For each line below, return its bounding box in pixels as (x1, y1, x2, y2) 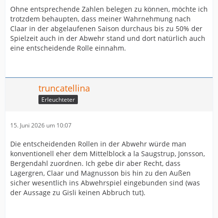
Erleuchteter (41, 95, 75, 104)
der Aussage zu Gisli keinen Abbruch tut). (10, 188, 145, 197)
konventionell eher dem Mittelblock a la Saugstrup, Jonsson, (10, 149, 205, 158)
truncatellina (38, 82, 90, 94)
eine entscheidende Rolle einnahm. (10, 43, 126, 53)
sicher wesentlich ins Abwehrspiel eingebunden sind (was (10, 178, 200, 187)
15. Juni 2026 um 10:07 (10, 121, 72, 129)
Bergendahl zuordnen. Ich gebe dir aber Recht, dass (10, 159, 181, 168)
